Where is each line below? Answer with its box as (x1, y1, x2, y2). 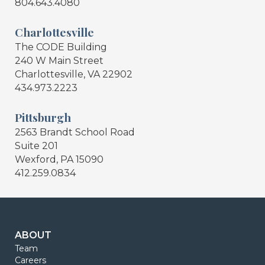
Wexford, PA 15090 (15, 153, 104, 165)
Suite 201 (15, 140, 58, 151)
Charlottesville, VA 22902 (15, 68, 132, 80)
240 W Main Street (15, 54, 104, 66)
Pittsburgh (15, 109, 71, 125)
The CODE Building (15, 41, 107, 53)
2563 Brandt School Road (15, 126, 135, 138)
